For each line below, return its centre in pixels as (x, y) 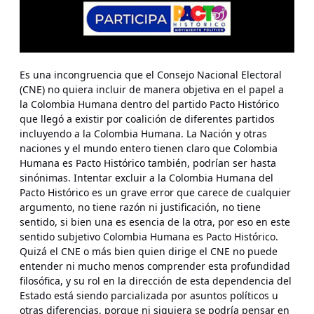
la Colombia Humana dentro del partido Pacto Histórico (149, 104)
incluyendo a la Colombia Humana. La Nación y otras (143, 133)
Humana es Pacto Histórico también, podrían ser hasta (148, 163)
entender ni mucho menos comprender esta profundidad (155, 266)
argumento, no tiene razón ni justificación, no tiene (140, 207)
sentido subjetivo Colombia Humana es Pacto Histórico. (149, 236)
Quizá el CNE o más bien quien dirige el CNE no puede (149, 251)
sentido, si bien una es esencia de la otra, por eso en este (155, 221)
